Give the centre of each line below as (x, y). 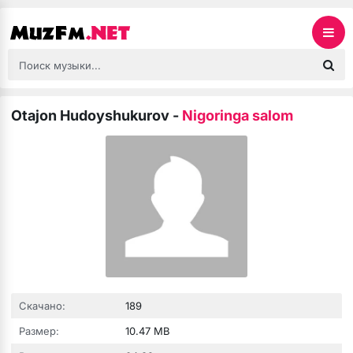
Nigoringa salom (238, 115)
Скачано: (42, 306)
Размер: (39, 331)
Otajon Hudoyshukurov (90, 115)
